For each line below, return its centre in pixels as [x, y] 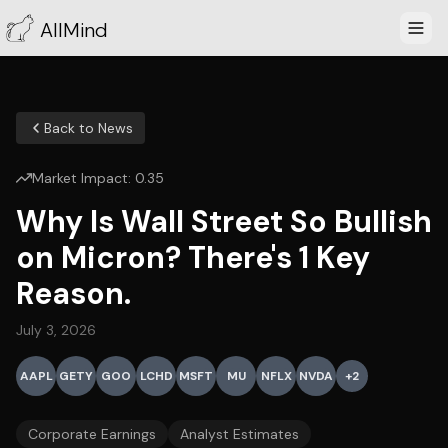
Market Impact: [83, 178]
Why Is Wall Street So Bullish [224, 221]
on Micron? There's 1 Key [193, 257]
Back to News [88, 128]
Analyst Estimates [239, 434]
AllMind [74, 30]
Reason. [73, 293]
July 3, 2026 [56, 330]
